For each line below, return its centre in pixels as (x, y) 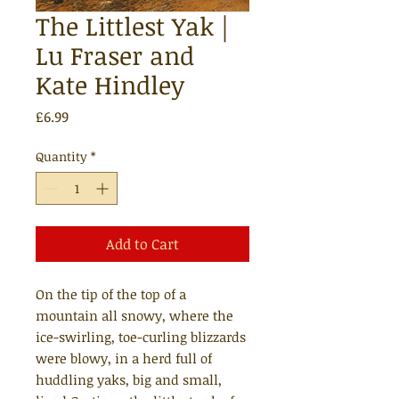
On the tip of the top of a (111, 294)
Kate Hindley (110, 85)
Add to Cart (142, 244)
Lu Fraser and (115, 55)
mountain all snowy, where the (134, 315)
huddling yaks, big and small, (129, 379)
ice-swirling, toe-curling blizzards (141, 337)
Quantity (61, 156)
